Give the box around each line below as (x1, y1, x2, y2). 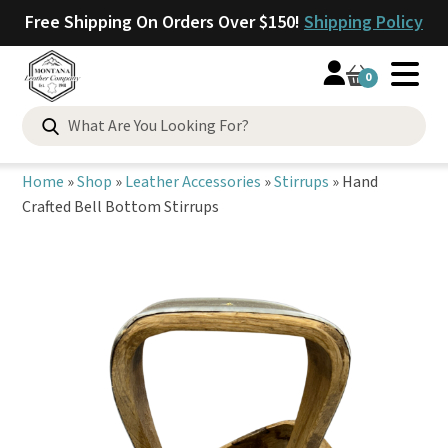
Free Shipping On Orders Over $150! (25, 10, 304, 35)
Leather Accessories (125, 171, 261, 193)
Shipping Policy (304, 10, 423, 35)
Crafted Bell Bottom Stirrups (22, 196, 219, 218)
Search (67, 107, 117, 132)
